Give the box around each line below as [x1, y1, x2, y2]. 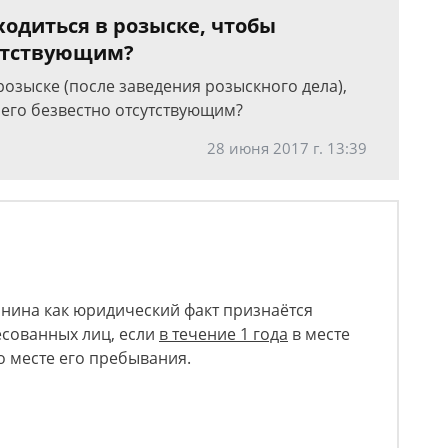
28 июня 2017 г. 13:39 [207, 137, 367, 158]
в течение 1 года [159, 322, 288, 345]
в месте [288, 322, 350, 345]
